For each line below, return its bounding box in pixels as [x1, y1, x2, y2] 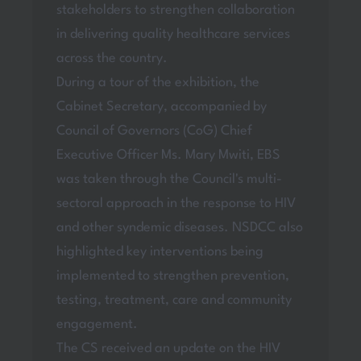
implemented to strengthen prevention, [56, 269, 289, 284]
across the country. [56, 52, 168, 66]
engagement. [56, 317, 138, 332]
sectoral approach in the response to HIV [56, 197, 296, 211]
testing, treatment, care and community [56, 293, 292, 308]
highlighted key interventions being [56, 245, 263, 259]
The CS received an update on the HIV [56, 342, 280, 356]
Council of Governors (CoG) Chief [56, 124, 252, 139]
